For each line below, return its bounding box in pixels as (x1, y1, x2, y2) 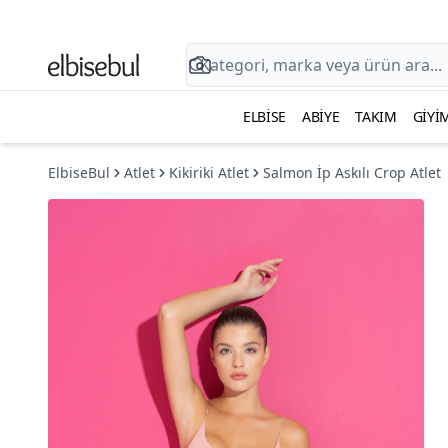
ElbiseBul (48, 163, 110, 182)
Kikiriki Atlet (169, 163, 249, 182)
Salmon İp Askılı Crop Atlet (263, 163, 441, 182)
